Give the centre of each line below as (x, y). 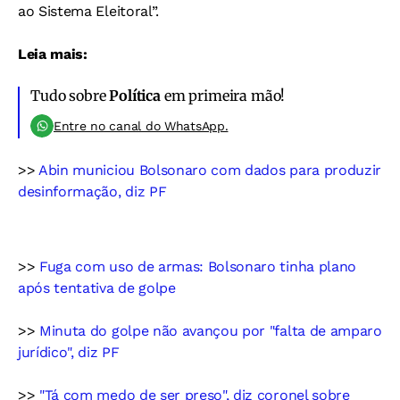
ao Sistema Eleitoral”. (88, 11)
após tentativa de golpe (97, 287)
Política (135, 95)
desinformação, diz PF (92, 191)
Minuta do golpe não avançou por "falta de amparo (208, 330)
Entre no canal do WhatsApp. (141, 125)
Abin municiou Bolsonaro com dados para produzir (210, 170)
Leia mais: (53, 54)
